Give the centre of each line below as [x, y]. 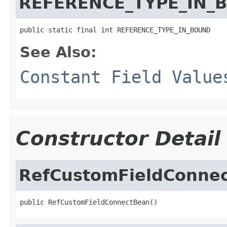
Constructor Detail [118, 138]
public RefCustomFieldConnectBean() [89, 202]
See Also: [58, 52]
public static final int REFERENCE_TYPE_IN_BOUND [115, 30]
